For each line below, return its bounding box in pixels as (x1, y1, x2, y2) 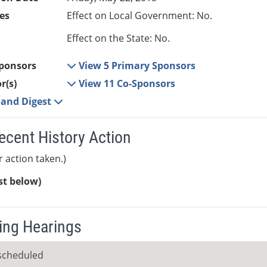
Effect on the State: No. (67, 32, 170, 45)
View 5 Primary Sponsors (79, 59, 196, 73)
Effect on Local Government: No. (67, 9, 213, 23)
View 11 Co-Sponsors (79, 77, 176, 91)
